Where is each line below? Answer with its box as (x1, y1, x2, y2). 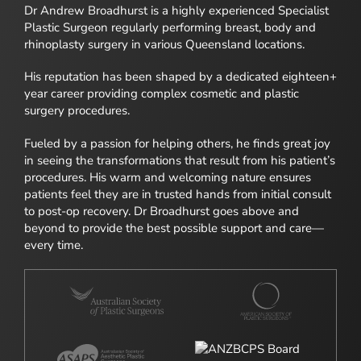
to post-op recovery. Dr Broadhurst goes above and (24, 202, 299, 219)
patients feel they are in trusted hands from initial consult (24, 185, 331, 202)
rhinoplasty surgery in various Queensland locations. (24, 35, 305, 52)
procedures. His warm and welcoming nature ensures (24, 168, 311, 185)
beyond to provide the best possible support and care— (24, 219, 324, 236)
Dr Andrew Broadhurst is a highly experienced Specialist (24, 2, 329, 19)
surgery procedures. (24, 102, 130, 119)
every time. (24, 236, 83, 253)
